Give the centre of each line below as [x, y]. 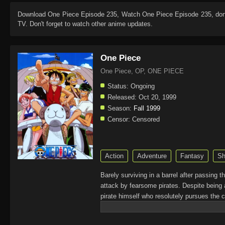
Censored [145, 119]
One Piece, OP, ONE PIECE [142, 71]
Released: [122, 97]
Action [114, 156]
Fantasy [192, 156]
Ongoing [142, 86]
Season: [120, 108]
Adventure [152, 156]
